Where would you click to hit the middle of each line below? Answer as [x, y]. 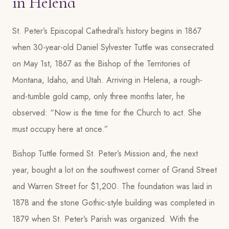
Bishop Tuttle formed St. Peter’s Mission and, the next [105, 154]
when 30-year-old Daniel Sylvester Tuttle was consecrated [113, 47]
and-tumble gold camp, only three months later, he [99, 96]
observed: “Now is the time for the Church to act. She [107, 113]
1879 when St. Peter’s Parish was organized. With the [106, 219]
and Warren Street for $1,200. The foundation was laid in [112, 186]
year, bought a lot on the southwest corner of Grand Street [114, 170]
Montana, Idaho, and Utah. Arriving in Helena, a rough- [107, 80]
